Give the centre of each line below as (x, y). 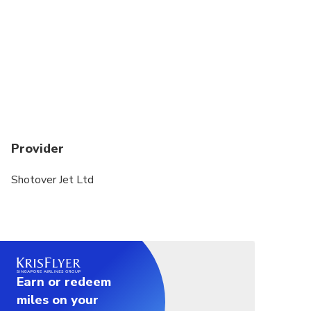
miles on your (58, 300)
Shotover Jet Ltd (52, 179)
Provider (37, 148)
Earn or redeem (64, 282)
